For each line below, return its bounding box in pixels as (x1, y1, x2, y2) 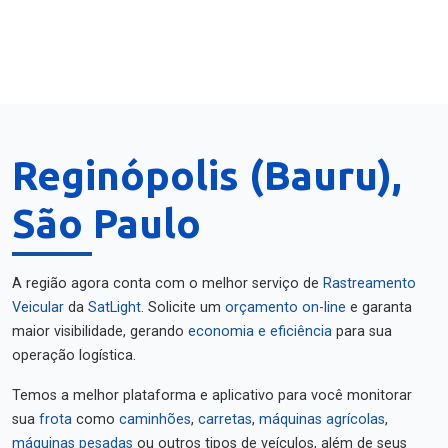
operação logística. (12, 347, 136, 364)
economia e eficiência (188, 323, 332, 340)
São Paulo (12, 201, 201, 246)
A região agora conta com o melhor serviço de (12, 275, 323, 292)
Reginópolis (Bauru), (12, 153, 401, 198)
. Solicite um (141, 299, 225, 316)
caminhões (119, 411, 191, 428)
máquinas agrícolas (259, 411, 385, 428)
